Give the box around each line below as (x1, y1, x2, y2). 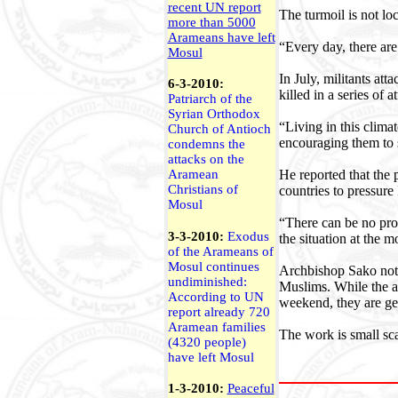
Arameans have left (167, 30, 275, 44)
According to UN (167, 290, 264, 304)
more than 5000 (167, 15, 256, 29)
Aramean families (167, 320, 266, 334)
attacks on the (167, 152, 244, 166)
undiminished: (167, 275, 247, 289)
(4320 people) (167, 335, 246, 349)
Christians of (167, 182, 238, 196)
